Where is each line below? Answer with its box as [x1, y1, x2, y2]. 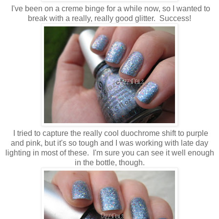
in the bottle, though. [74, 158, 145, 167]
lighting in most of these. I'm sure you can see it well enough [5, 148, 214, 157]
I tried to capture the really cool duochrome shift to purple [11, 129, 208, 137]
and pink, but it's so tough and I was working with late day [11, 138, 208, 147]
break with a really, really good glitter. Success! [28, 14, 191, 22]
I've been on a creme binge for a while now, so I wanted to [9, 4, 210, 13]
